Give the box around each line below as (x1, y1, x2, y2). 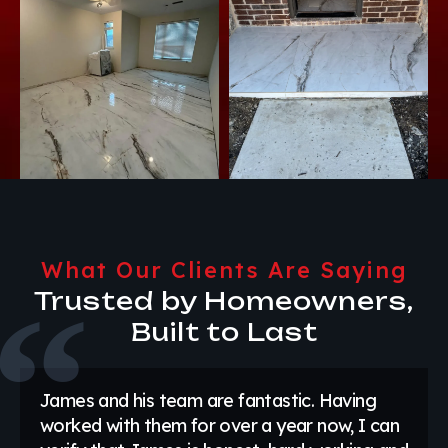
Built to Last (130, 317, 318, 348)
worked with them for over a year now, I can (40, 414, 400, 438)
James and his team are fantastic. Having (40, 389, 376, 413)
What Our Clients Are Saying (40, 256, 408, 285)
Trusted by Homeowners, (34, 286, 414, 317)
